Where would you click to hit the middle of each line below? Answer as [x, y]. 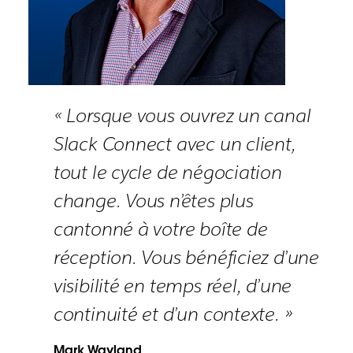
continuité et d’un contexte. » [173, 314]
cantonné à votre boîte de [160, 229]
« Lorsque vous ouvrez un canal [182, 115]
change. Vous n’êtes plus [153, 200]
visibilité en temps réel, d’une [173, 285]
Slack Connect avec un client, [175, 143]
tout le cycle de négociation [167, 172]
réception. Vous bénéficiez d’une [186, 257]
